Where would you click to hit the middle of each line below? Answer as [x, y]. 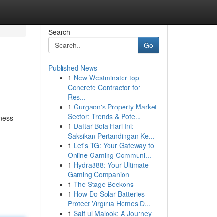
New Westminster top [106, 77]
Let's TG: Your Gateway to [114, 145]
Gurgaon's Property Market [115, 107]
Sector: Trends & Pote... [104, 116]
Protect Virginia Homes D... [109, 203]
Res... [77, 97]
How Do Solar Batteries [109, 194]
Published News [73, 68]
